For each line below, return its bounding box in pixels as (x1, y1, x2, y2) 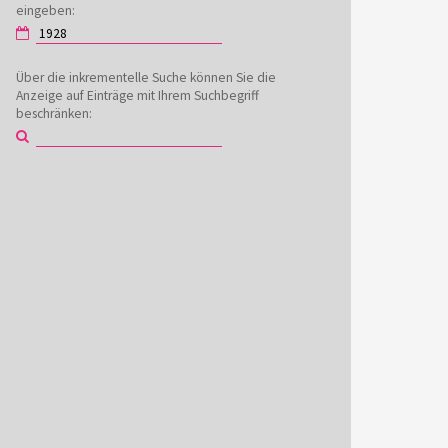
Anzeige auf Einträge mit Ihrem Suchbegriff (16, 87, 259, 104)
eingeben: (16, 2, 75, 19)
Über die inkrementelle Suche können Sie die (16, 69, 276, 86)
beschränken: (16, 105, 92, 122)
